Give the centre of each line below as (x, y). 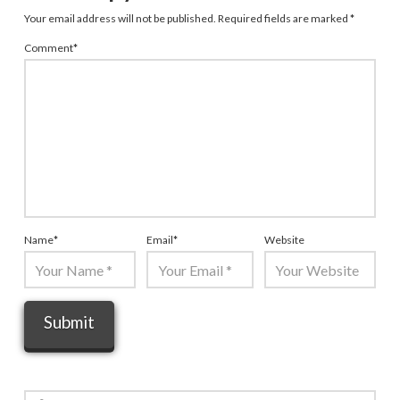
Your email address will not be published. (120, 19)
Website (284, 239)
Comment (49, 48)
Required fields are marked (283, 19)
